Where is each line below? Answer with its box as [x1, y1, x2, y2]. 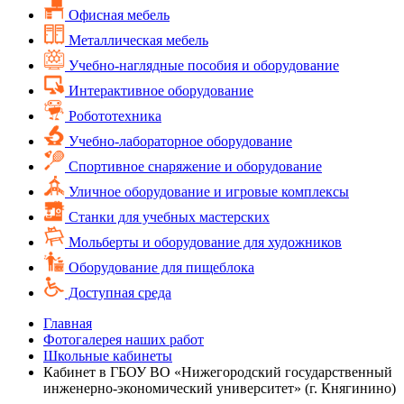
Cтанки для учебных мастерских [65, 208, 270, 225]
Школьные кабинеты [43, 347, 172, 363]
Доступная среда [65, 284, 171, 300]
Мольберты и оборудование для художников [65, 234, 342, 250]
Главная [43, 315, 92, 331]
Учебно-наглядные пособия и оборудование [65, 57, 339, 73]
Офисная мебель [65, 6, 170, 23]
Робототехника [65, 107, 161, 124]
